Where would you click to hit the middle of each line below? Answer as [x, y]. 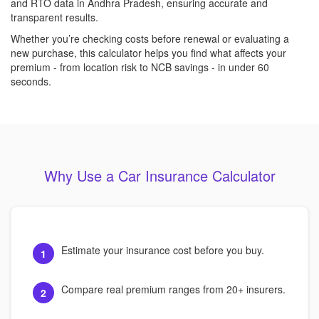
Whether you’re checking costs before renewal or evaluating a [150, 38]
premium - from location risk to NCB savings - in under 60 [140, 67]
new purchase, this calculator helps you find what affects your [148, 53]
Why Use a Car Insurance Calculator [159, 176]
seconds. [31, 81]
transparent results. [54, 17]
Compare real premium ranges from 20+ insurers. [173, 289]
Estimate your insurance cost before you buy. [163, 250]
